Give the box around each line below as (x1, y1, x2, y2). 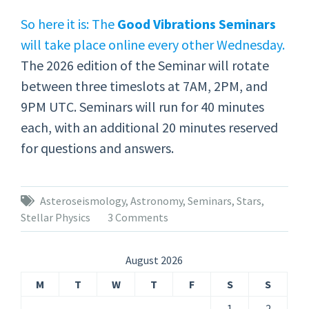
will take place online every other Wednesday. (21, 36, 286, 53)
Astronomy (130, 194, 183, 208)
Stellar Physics (21, 210, 91, 224)
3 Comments (108, 210, 169, 224)
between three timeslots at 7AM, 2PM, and (21, 77, 268, 94)
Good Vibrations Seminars (117, 15, 277, 32)
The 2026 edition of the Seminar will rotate (21, 57, 270, 74)
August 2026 (126, 253, 183, 267)
